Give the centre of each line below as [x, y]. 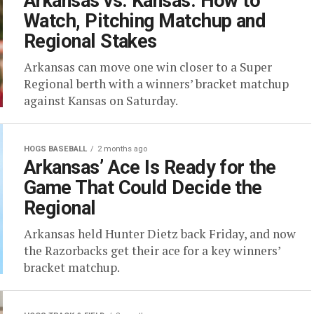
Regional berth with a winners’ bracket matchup [156, 84]
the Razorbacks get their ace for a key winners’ [152, 251]
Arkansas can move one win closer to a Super [148, 67]
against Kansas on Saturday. [101, 101]
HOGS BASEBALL [55, 149]
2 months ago [122, 149]
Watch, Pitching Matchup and [145, 21]
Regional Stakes [90, 41]
